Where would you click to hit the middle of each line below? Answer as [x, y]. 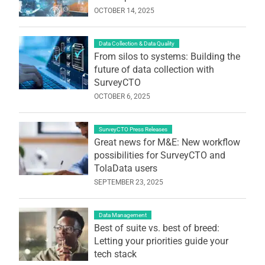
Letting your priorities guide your [161, 241]
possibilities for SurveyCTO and [159, 155]
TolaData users [125, 168]
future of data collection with [154, 69]
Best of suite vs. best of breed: [156, 228]
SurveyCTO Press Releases [133, 129]
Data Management [122, 215]
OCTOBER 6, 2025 [122, 96]
